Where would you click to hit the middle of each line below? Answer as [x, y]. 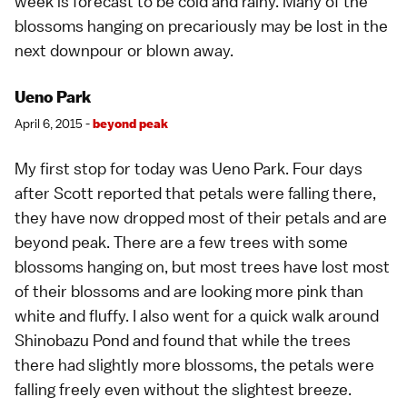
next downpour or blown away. [124, 51]
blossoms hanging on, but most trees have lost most [202, 267]
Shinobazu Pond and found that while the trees [183, 341]
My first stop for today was [113, 169]
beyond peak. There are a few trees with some [181, 243]
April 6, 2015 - [54, 124]
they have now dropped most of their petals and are [201, 218]
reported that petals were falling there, [235, 194]
